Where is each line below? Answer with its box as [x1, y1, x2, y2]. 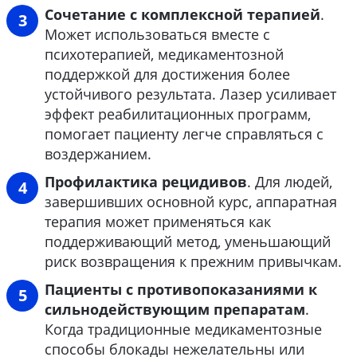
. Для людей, [247, 172, 332, 192]
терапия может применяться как [45, 212, 271, 232]
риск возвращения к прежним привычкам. [45, 252, 342, 272]
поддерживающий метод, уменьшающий [45, 232, 331, 252]
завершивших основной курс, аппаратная [45, 192, 337, 212]
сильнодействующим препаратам [45, 300, 305, 320]
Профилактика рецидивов [45, 172, 247, 192]
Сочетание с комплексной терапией [45, 5, 320, 25]
